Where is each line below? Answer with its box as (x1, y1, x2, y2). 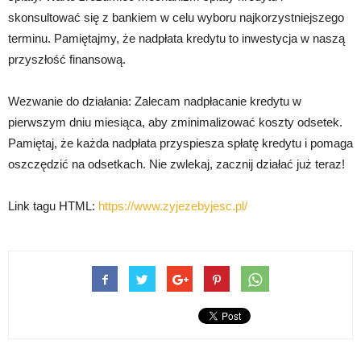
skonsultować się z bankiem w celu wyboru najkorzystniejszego (8, 10, 344, 24)
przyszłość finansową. (8, 52, 126, 66)
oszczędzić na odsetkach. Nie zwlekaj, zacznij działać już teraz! (8, 157, 345, 171)
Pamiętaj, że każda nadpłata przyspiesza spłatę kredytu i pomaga (8, 136, 353, 150)
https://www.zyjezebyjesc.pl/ (98, 199, 247, 213)
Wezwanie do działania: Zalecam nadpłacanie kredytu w (8, 94, 301, 108)
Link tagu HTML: (8, 199, 98, 213)
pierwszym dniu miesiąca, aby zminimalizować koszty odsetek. (8, 115, 342, 129)
